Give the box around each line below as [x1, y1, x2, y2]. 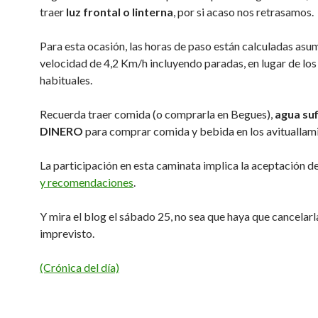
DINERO [40, 124, 83, 138]
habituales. [40, 73, 92, 87]
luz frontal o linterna [66, 5, 173, 18]
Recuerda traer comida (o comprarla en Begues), [40, 107, 275, 121]
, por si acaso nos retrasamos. [173, 5, 314, 18]
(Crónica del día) [40, 261, 119, 274]
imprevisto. [40, 226, 94, 240]
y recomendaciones [40, 175, 133, 189]
